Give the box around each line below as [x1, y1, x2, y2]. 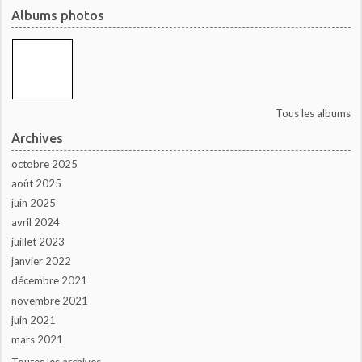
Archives [11, 130, 64, 145]
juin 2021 [11, 313, 57, 326]
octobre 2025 [11, 157, 78, 170]
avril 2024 [11, 216, 61, 229]
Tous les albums [275, 107, 351, 120]
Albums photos [11, 8, 105, 23]
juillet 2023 [11, 235, 65, 249]
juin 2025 [11, 196, 57, 209]
